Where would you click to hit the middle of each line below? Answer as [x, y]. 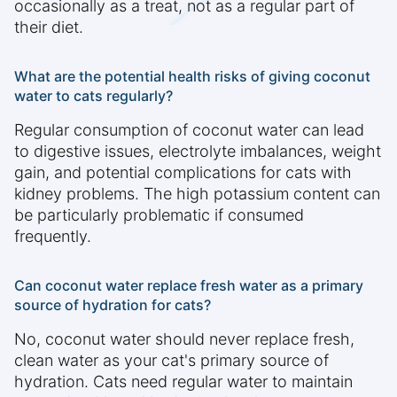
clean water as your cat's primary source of [171, 361]
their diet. [49, 27]
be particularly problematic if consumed [159, 215]
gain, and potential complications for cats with [183, 173]
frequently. [53, 237]
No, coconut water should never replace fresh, [184, 339]
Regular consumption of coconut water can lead [189, 130]
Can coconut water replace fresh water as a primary [189, 286]
